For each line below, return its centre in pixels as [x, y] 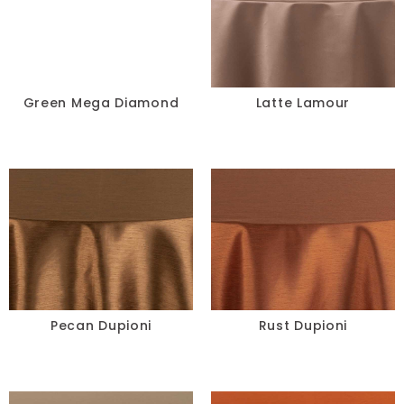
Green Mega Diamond [101, 103]
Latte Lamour [303, 103]
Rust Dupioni [303, 326]
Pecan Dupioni [101, 326]
